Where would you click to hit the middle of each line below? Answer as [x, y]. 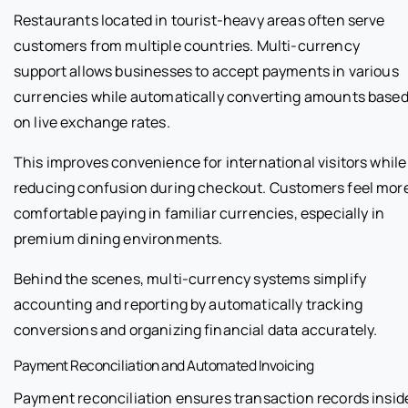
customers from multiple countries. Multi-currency [187, 45]
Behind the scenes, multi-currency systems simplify [190, 278]
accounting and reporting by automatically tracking [189, 304]
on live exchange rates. [92, 122]
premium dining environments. [118, 238]
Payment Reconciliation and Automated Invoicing [164, 365]
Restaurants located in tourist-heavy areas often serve [199, 20]
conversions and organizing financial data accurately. [196, 329]
